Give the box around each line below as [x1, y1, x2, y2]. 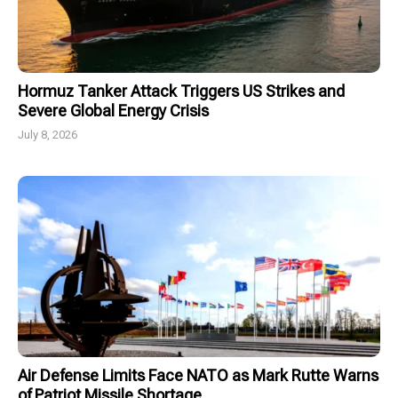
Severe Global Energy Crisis [18, 101, 209, 121]
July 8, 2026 [18, 128, 77, 142]
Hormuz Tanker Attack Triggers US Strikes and [18, 82, 345, 101]
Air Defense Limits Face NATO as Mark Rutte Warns [18, 366, 378, 386]
